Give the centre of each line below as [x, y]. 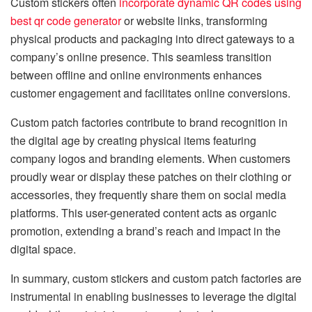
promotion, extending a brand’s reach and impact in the [146, 231]
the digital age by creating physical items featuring [133, 141]
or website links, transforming [194, 21]
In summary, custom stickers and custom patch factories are [156, 279]
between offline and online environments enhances [136, 75]
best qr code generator [66, 21]
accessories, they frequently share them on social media [148, 195]
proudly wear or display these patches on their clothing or [151, 177]
